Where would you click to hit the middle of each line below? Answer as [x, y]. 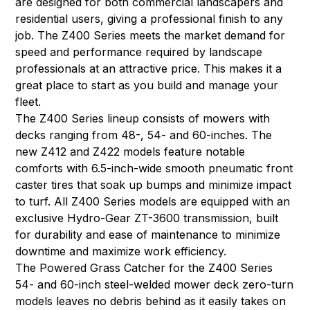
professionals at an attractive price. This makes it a [149, 68]
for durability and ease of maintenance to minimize [148, 234]
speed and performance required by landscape [139, 52]
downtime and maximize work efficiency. [125, 251]
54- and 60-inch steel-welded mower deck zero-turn [155, 284]
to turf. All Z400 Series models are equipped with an [153, 201]
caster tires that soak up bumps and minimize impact [154, 184]
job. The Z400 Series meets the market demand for [151, 35]
